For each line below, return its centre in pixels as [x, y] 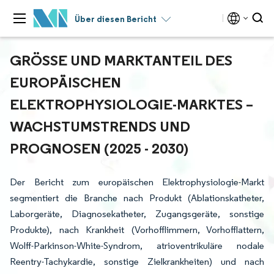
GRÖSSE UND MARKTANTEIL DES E [121, 60]
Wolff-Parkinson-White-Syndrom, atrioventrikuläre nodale [137, 246]
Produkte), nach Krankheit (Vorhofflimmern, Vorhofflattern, [137, 230]
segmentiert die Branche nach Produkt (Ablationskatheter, [137, 198]
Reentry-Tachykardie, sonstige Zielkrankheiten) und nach [137, 261]
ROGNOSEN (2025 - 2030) [97, 148]
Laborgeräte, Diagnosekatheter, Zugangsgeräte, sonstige [137, 214]
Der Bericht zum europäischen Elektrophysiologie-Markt [137, 182]
